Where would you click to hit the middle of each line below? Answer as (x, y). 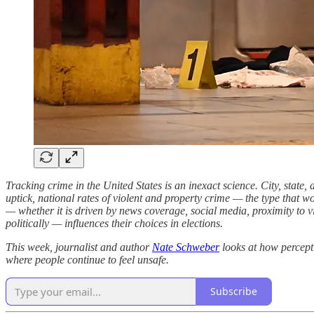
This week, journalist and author (79, 247)
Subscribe (234, 292)
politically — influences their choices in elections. (114, 223)
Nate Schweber (186, 247)
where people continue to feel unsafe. (87, 259)
